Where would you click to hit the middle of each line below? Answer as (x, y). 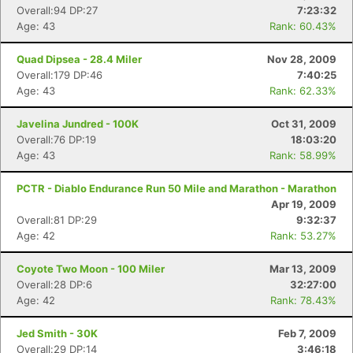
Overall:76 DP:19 (56, 139)
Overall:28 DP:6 (54, 284)
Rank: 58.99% (303, 155)
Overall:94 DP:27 (57, 10)
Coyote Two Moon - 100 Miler (91, 269)
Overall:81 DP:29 (57, 220)
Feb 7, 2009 (307, 333)
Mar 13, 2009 (303, 269)
